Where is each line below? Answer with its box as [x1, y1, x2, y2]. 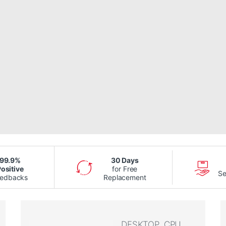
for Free [112, 164, 138, 174]
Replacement [103, 173, 146, 182]
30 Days [110, 156, 139, 165]
